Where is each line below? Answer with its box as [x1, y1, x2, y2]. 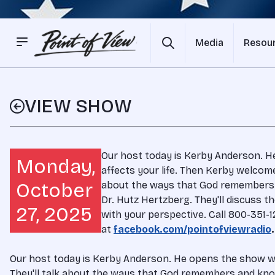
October [16, 179, 93, 203]
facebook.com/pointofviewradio [114, 223, 271, 235]
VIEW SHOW [25, 95, 132, 117]
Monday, [16, 155, 95, 179]
